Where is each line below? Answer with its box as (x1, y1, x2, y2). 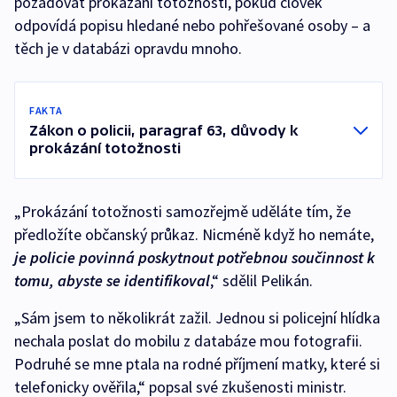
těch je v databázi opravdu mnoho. (14, 38, 249, 59)
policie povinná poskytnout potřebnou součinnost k (30, 247, 375, 269)
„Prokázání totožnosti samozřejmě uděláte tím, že (14, 201, 351, 222)
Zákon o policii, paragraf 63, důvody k (29, 122, 299, 139)
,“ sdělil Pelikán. (210, 270, 313, 292)
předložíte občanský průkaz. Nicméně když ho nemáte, (14, 224, 374, 245)
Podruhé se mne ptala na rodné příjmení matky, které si (14, 354, 380, 375)
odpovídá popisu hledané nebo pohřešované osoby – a (14, 15, 370, 36)
